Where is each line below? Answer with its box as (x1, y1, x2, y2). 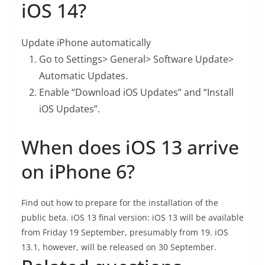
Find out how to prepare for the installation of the (21, 197, 218, 208)
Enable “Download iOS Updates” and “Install (39, 86, 234, 99)
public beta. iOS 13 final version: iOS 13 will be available (21, 212, 244, 223)
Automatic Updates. (39, 69, 128, 82)
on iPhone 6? (21, 159, 135, 184)
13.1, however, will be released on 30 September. (21, 241, 216, 253)
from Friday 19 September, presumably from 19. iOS (21, 227, 228, 238)
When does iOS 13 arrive (21, 134, 239, 160)
